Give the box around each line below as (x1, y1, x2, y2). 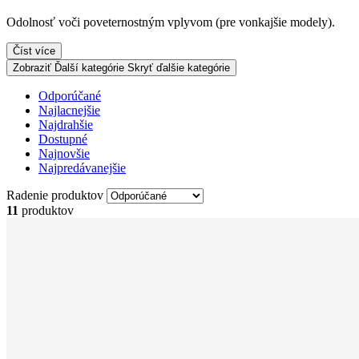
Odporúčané (38, 88, 101, 103)
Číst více (13, 44, 55, 57)
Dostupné (38, 131, 87, 146)
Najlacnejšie (38, 103, 100, 117)
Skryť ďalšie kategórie (127, 61, 230, 74)
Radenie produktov (6, 188, 107, 202)
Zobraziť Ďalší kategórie (13, 61, 124, 74)
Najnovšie (38, 146, 90, 160)
